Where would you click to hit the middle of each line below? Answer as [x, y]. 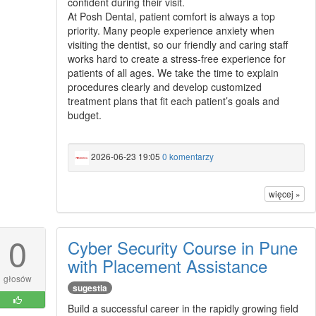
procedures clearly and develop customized [164, 86]
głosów [17, 278]
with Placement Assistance [167, 265]
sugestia [90, 287]
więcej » [284, 193]
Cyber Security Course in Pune [182, 247]
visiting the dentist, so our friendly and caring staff [177, 44]
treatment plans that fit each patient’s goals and [173, 101]
